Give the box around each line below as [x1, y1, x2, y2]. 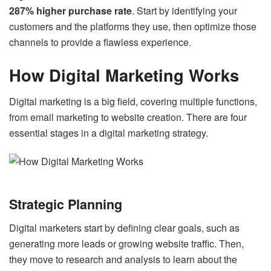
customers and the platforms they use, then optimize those [9, 19, 256, 34]
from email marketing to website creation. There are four [9, 110, 247, 125]
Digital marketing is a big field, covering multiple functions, [9, 94, 257, 109]
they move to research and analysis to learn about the [9, 252, 237, 266]
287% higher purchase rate [9, 4, 132, 18]
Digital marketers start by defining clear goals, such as [9, 220, 240, 235]
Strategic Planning [9, 195, 122, 214]
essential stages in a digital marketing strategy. [9, 126, 208, 140]
